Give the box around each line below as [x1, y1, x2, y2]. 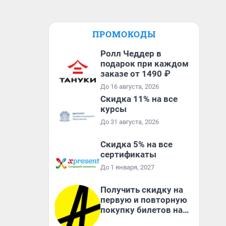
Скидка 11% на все [100, 94, 178, 104]
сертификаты [100, 149, 156, 159]
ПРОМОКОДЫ [92, 28, 156, 40]
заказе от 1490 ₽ [100, 69, 170, 79]
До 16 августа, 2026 [100, 83, 159, 90]
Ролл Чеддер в [100, 48, 161, 59]
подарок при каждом [100, 59, 189, 69]
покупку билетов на [100, 205, 183, 215]
